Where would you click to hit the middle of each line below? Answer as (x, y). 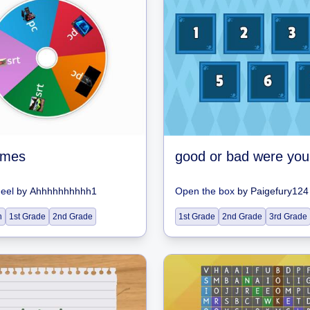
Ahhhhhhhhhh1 (63, 191)
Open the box (205, 191)
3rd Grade (288, 217)
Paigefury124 (280, 191)
